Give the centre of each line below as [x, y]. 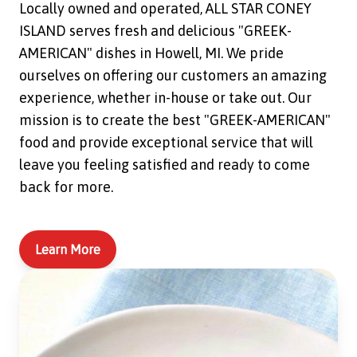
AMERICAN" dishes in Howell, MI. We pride [151, 53]
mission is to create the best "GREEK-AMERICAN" [175, 120]
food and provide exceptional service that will [166, 143]
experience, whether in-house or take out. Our [165, 98]
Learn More [68, 250]
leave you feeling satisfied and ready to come [165, 165]
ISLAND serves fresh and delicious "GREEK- [155, 31]
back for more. [66, 187]
